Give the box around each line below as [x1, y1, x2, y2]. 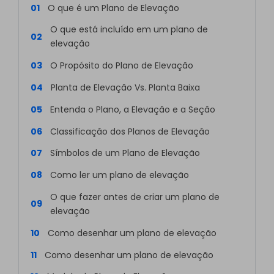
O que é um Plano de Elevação [47, 1, 179, 14]
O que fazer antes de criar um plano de [50, 190, 220, 203]
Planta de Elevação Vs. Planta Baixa [50, 81, 200, 94]
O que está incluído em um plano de [50, 23, 208, 36]
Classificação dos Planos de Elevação [50, 125, 210, 138]
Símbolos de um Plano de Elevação [50, 147, 200, 160]
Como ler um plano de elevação [50, 169, 189, 182]
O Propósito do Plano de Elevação [50, 59, 193, 72]
